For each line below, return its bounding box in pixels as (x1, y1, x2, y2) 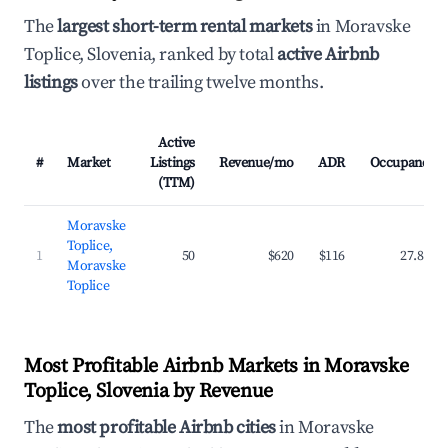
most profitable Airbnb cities (57, 416, 276, 439)
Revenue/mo (219, 154, 294, 172)
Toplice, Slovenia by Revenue (24, 379, 273, 404)
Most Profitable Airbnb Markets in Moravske (24, 354, 409, 379)
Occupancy (369, 154, 435, 172)
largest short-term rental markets (57, 15, 313, 38)
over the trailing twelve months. (77, 71, 324, 94)
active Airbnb (277, 43, 379, 66)
